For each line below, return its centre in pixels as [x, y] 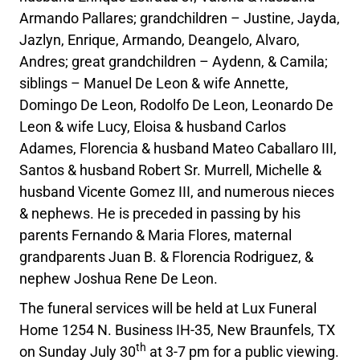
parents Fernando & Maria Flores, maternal [156, 235]
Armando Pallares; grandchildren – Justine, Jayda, [180, 18]
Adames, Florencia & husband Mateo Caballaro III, [178, 148]
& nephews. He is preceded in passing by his [160, 213]
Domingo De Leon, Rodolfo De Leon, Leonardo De [177, 105]
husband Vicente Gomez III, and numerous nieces [177, 192]
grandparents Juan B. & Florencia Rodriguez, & [167, 257]
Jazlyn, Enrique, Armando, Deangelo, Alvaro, [160, 40]
